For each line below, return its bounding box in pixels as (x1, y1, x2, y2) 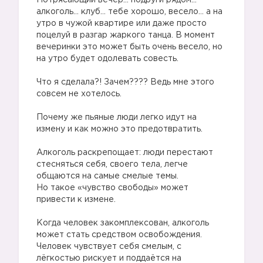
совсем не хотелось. (36, 90, 122, 97)
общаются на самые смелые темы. (36, 173, 178, 180)
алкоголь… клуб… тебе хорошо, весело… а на (36, 8, 222, 15)
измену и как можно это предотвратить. (36, 126, 203, 133)
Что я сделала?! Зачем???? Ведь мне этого (36, 79, 214, 86)
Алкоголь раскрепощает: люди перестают (36, 149, 213, 156)
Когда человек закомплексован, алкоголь (36, 220, 209, 227)
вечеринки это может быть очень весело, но (36, 43, 222, 50)
